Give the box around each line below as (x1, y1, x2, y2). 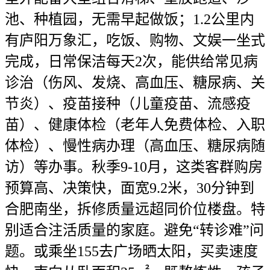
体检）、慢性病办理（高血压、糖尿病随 (5, 138, 265, 154)
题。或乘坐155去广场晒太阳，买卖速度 (5, 243, 258, 260)
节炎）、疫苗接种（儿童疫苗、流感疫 (5, 96, 251, 112)
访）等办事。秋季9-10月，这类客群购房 (5, 159, 263, 175)
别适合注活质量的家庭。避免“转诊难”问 (5, 222, 264, 239)
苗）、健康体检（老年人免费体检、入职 (5, 117, 265, 133)
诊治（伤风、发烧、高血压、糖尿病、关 (5, 75, 265, 91)
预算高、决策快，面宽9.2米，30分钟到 (5, 180, 254, 196)
